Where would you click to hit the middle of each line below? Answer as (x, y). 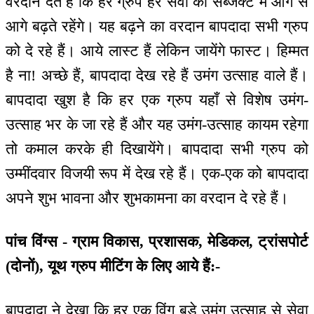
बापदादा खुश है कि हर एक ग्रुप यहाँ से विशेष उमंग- (157, 100)
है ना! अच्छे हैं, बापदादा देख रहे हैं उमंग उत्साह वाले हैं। (157, 75)
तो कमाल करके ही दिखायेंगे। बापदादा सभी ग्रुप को (157, 149)
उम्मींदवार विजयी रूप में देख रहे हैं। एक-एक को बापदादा (157, 173)
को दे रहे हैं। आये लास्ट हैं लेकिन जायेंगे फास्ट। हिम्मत (157, 50)
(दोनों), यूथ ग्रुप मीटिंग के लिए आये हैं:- (113, 266)
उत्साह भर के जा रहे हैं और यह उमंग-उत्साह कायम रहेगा (157, 124)
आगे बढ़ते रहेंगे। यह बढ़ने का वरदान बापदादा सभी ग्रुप (157, 26)
